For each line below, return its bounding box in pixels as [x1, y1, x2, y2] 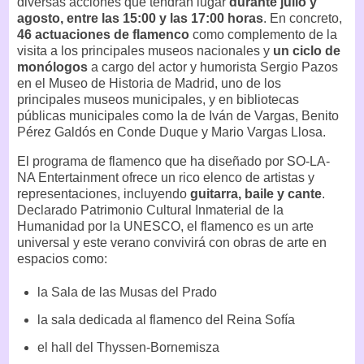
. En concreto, [263, 11, 342, 26]
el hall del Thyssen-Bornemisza [37, 340, 223, 354]
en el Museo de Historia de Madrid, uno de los [17, 76, 281, 91]
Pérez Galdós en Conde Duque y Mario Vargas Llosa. [17, 125, 326, 140]
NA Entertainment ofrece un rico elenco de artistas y [17, 171, 314, 185]
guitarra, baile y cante [190, 187, 322, 201]
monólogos [17, 60, 91, 75]
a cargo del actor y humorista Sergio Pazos [91, 60, 338, 75]
